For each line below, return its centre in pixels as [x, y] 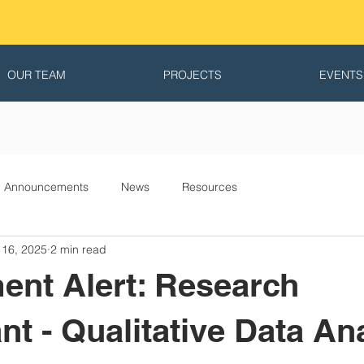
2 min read [78, 249]
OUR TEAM [37, 75]
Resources [210, 186]
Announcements [46, 186]
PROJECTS [193, 75]
